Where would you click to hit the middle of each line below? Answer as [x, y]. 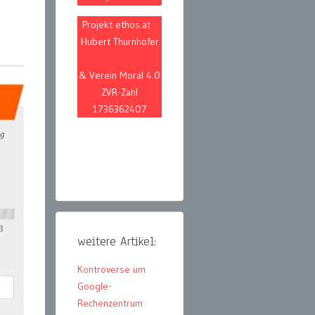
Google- [95, 287]
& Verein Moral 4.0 [120, 76]
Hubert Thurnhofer [120, 42]
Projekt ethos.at [120, 25]
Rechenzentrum [110, 303]
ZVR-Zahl [120, 92]
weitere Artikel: [117, 242]
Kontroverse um [111, 270]
